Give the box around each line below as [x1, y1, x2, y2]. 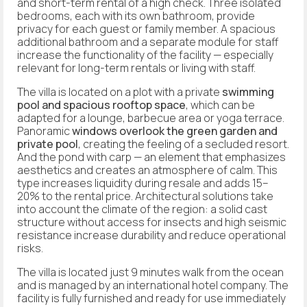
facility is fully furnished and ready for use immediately [17, 290, 286, 306]
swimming [222, 84, 274, 99]
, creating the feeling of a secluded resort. [78, 136, 289, 151]
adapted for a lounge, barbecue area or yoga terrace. [17, 110, 284, 125]
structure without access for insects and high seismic [17, 214, 286, 230]
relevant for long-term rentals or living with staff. [17, 60, 256, 75]
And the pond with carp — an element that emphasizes [17, 149, 286, 164]
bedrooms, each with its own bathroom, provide [17, 8, 255, 23]
